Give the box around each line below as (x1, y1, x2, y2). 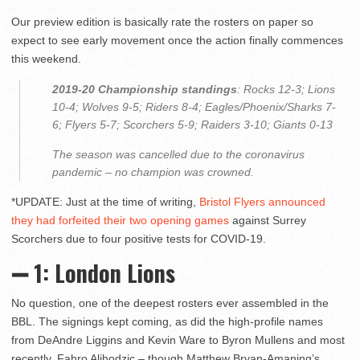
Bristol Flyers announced (199, 195, 325, 209)
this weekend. (11, 52, 81, 66)
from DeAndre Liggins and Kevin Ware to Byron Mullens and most (11, 333, 345, 347)
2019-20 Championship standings (52, 83, 237, 96)
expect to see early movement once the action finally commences (11, 34, 343, 47)
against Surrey (229, 214, 306, 227)
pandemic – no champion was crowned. (52, 166, 254, 179)
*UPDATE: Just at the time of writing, (11, 195, 199, 209)
